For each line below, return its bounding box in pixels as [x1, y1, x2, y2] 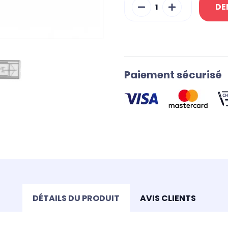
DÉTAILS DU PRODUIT [32, 192, 120, 204]
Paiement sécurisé [124, 68, 222, 82]
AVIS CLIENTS [139, 192, 196, 204]
